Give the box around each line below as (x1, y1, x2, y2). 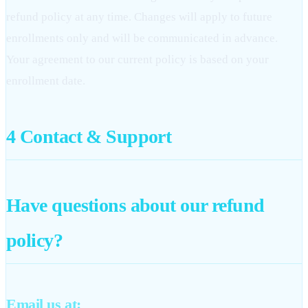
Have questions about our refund (6, 195, 265, 217)
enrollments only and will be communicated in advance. (6, 32, 278, 45)
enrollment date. (6, 74, 85, 88)
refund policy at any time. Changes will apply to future (6, 10, 272, 24)
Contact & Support (15, 126, 172, 148)
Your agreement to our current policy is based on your (6, 53, 269, 67)
